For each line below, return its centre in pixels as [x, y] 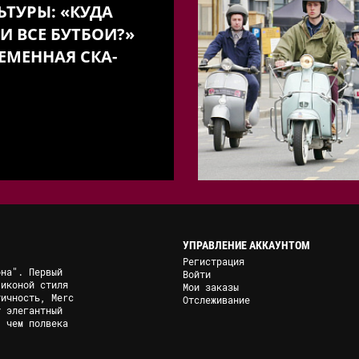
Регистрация [214, 262]
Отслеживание [217, 300]
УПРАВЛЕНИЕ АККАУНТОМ [247, 246]
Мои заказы [211, 287]
